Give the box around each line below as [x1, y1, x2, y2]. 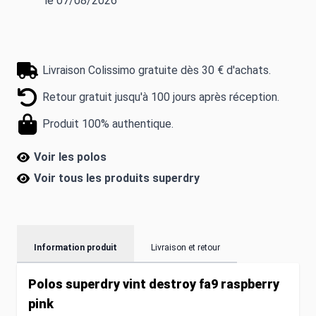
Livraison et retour [151, 242, 220, 253]
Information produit [34, 242, 117, 253]
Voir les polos [34, 150, 107, 164]
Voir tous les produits [34, 171, 152, 185]
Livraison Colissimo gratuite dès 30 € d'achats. [42, 63, 271, 77]
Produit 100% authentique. [42, 116, 174, 130]
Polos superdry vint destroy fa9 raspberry [28, 276, 279, 291]
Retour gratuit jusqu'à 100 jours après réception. [42, 90, 279, 104]
